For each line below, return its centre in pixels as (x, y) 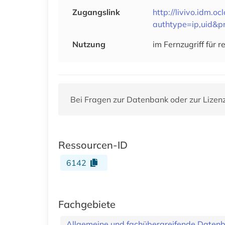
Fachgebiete (87, 204)
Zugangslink (96, 12)
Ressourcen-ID (93, 145)
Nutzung (89, 44)
